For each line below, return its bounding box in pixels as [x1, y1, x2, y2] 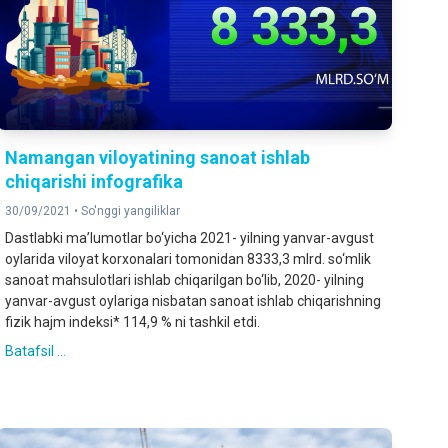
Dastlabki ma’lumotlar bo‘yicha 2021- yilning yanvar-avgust [5, 230, 375, 247]
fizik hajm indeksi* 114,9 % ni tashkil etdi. [5, 314, 261, 331]
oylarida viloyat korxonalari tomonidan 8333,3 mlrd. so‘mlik [5, 251, 372, 268]
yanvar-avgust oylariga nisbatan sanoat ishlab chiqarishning [5, 293, 382, 310]
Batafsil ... [5, 343, 67, 360]
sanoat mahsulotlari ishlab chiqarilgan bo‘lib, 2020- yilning [5, 272, 365, 289]
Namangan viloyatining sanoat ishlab [5, 147, 311, 169]
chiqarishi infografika [5, 171, 184, 193]
